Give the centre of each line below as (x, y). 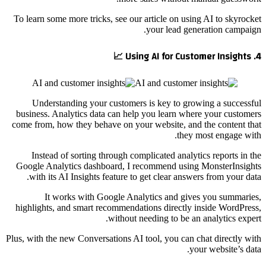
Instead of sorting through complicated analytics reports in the (146, 156)
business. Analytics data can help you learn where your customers (139, 114)
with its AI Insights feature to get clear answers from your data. (145, 177)
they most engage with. (219, 135)
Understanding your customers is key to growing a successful (147, 103)
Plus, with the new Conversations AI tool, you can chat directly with (134, 239)
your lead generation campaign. (204, 29)
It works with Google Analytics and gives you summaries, (153, 197)
